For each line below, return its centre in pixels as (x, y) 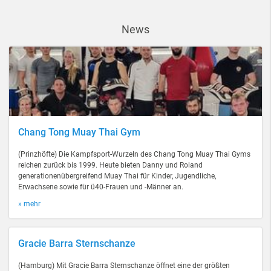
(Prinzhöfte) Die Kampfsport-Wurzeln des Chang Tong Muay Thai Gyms (134, 154)
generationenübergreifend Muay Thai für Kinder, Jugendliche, (117, 176)
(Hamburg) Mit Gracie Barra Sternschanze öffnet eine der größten (124, 266)
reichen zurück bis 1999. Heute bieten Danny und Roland (110, 165)
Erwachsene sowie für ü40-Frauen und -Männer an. (101, 187)
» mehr (29, 204)
